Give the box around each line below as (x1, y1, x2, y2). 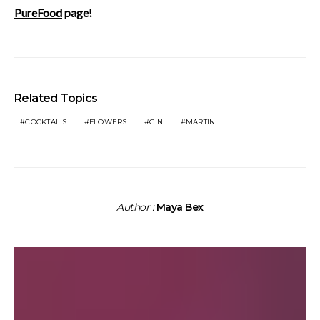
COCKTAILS (25, 116, 67, 126)
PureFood (14, 5, 62, 19)
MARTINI (185, 116, 218, 126)
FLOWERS (89, 116, 127, 126)
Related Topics (14, 91, 98, 105)
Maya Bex (156, 200, 204, 214)
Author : (116, 200, 156, 214)
